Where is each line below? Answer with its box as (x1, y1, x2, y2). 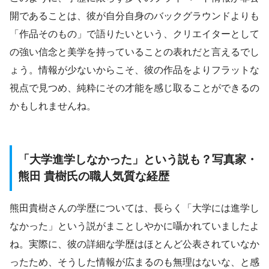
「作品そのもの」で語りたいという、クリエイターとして (10, 29, 259, 40)
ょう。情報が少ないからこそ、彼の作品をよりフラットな (10, 65, 259, 76)
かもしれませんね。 (10, 101, 96, 112)
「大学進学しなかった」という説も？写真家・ (18, 153, 258, 166)
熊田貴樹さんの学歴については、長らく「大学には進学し (10, 202, 259, 213)
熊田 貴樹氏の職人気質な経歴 (18, 170, 169, 183)
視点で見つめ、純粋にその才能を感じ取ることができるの (10, 83, 259, 94)
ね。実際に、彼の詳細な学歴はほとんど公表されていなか (10, 238, 259, 249)
